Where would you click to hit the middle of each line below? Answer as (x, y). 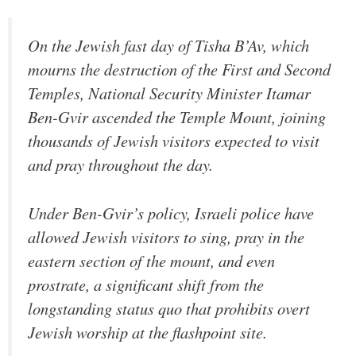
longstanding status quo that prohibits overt (169, 308)
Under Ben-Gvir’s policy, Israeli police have (171, 213)
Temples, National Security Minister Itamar (169, 93)
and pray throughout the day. (120, 165)
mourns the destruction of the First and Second (179, 70)
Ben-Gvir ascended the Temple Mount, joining (177, 117)
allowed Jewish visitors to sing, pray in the (166, 236)
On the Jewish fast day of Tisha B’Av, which (168, 46)
